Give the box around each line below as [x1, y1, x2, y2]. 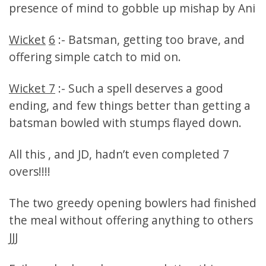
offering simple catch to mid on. [9, 49, 181, 65]
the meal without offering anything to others [9, 212, 253, 229]
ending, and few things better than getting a [9, 97, 251, 114]
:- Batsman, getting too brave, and [55, 31, 245, 48]
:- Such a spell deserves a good [55, 80, 223, 97]
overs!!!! [9, 163, 50, 180]
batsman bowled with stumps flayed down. [9, 115, 242, 131]
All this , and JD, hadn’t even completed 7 [9, 146, 229, 163]
